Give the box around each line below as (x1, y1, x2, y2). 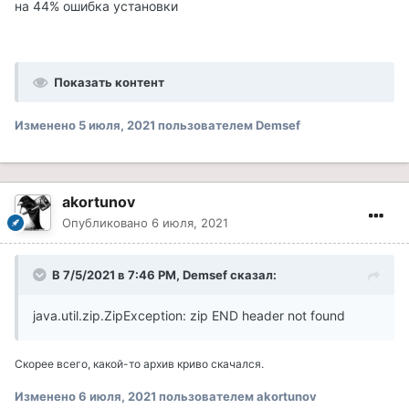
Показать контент (54, 74, 164, 89)
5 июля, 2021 (79, 117, 155, 132)
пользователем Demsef (155, 117, 300, 132)
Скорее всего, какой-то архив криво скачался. (15, 356, 264, 371)
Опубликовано (62, 215, 152, 230)
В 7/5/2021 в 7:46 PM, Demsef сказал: (52, 267, 277, 282)
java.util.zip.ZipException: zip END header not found (33, 307, 345, 323)
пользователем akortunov (156, 388, 317, 404)
